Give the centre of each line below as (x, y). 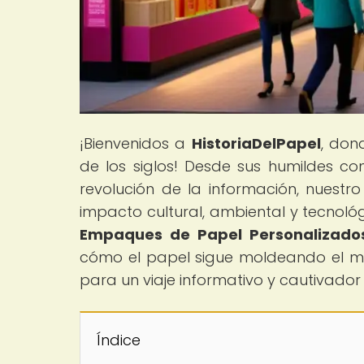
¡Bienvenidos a (136, 143)
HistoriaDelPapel (256, 143)
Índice (119, 340)
